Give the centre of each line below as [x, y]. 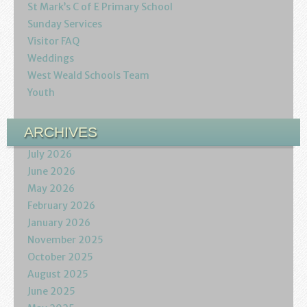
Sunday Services [65, 24]
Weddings [51, 58]
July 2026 [50, 154]
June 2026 [51, 171]
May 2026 [51, 188]
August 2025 [58, 274]
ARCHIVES [61, 132]
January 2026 [59, 222]
